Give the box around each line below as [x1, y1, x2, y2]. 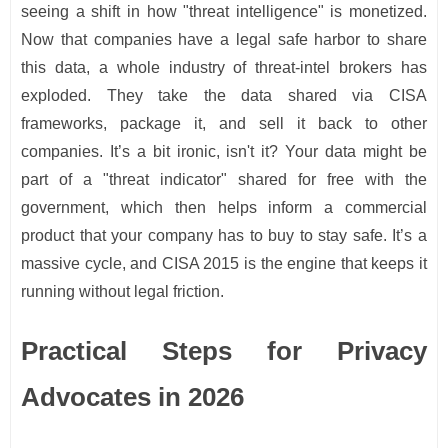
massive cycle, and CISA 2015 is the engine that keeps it [21, 255, 427, 273]
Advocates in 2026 [21, 382, 244, 413]
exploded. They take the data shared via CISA [21, 87, 427, 105]
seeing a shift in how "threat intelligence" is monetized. [21, 3, 427, 21]
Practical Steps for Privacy [21, 336, 427, 367]
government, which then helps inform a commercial [21, 199, 427, 217]
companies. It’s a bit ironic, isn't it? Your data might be [21, 143, 427, 161]
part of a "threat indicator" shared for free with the [21, 171, 427, 189]
